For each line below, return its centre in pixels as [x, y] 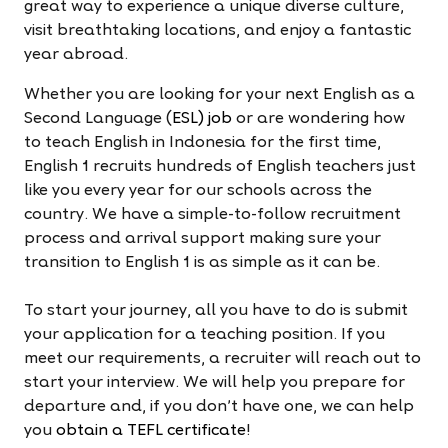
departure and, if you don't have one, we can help [219, 406]
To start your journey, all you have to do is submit [216, 310]
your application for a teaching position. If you [204, 334]
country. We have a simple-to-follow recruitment [212, 214]
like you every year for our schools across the [198, 190]
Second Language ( [98, 118]
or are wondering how [318, 118]
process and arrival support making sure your [202, 238]
